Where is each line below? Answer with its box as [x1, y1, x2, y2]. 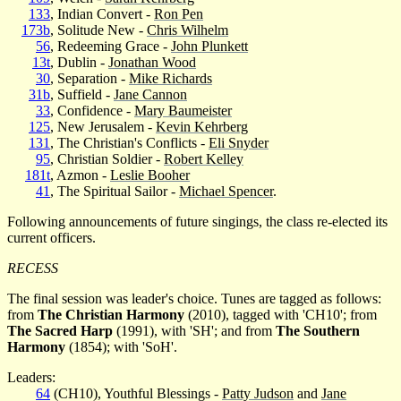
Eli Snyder [209, 134, 269, 150]
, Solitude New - [50, 21, 147, 38]
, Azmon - [50, 166, 110, 183]
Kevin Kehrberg [156, 118, 248, 134]
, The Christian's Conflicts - [50, 134, 209, 150]
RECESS [7, 260, 58, 276]
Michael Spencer [179, 183, 273, 199]
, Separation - [50, 70, 129, 86]
